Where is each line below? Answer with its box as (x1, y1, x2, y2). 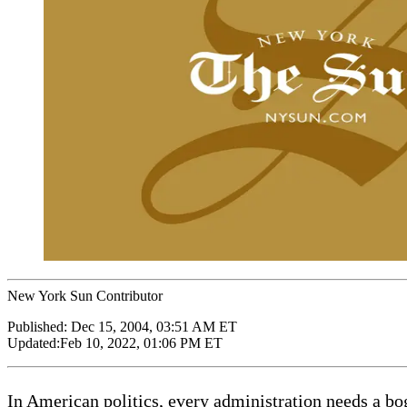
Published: (7, 318, 71, 334)
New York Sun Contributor (7, 287, 163, 303)
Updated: (7, 334, 60, 351)
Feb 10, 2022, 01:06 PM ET (60, 334, 223, 351)
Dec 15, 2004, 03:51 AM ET (71, 318, 237, 334)
